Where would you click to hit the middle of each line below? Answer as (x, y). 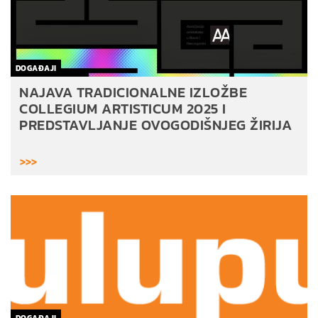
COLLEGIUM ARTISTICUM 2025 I (123, 108)
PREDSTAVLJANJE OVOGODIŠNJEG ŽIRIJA (155, 125)
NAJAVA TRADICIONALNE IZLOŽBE (133, 92)
